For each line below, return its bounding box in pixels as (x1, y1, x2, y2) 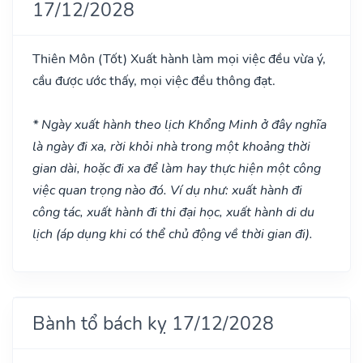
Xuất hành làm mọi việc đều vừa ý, (127, 49, 326, 68)
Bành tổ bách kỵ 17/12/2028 (32, 310, 274, 336)
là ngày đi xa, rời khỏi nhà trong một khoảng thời (32, 137, 310, 156)
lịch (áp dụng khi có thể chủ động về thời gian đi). (32, 224, 313, 243)
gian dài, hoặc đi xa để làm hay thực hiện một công (32, 159, 321, 177)
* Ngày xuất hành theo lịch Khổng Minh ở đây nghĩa (32, 115, 327, 134)
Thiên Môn (32, 49, 98, 68)
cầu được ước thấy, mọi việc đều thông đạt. (32, 71, 275, 90)
